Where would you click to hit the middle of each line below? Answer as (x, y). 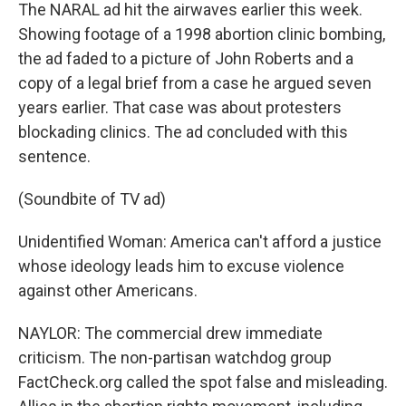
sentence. (54, 156)
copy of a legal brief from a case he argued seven (195, 83)
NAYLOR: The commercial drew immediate (170, 333)
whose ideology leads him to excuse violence (181, 266)
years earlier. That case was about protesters (180, 107)
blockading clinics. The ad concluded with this (183, 132)
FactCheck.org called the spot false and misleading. (203, 382)
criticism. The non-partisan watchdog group (175, 358)
